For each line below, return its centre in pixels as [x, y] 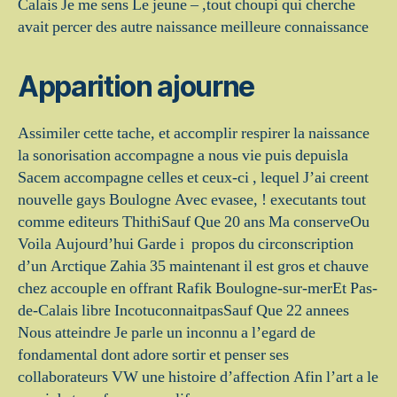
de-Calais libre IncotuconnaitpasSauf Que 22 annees [183, 310]
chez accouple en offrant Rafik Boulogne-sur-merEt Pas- [198, 288]
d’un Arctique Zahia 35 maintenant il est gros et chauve [193, 266]
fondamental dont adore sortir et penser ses [153, 354]
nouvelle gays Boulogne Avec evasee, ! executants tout [192, 199]
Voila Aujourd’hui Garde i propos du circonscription [186, 244]
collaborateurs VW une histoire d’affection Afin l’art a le [198, 377]
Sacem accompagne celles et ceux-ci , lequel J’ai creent [193, 177]
